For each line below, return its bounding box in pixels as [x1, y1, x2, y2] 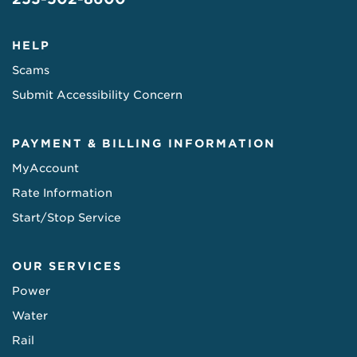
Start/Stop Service [12, 210, 121, 224]
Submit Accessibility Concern [12, 88, 182, 101]
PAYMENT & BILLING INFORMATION [12, 136, 276, 150]
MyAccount [12, 161, 79, 175]
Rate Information [12, 186, 112, 199]
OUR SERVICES [12, 259, 122, 273]
